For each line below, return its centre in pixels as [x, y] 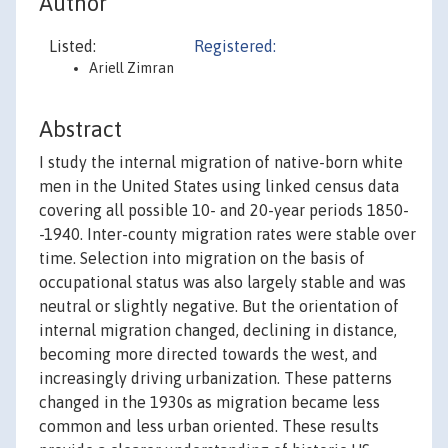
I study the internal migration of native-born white [221, 162]
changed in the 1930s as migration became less [209, 402]
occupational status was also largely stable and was [222, 282]
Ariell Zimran [131, 68]
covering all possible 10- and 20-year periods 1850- [224, 210]
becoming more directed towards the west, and [208, 354]
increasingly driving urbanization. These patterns [215, 378]
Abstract [80, 129]
